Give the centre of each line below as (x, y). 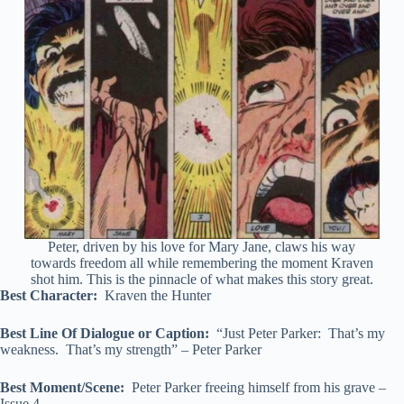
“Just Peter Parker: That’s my (297, 333)
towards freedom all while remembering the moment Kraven (202, 262)
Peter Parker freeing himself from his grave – (257, 387)
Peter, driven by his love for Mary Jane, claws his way (202, 246)
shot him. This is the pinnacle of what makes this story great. (202, 279)
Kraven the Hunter (154, 295)
